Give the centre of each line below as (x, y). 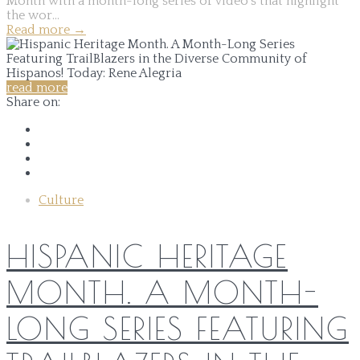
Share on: (33, 102)
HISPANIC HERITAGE (147, 256)
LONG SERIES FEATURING (178, 328)
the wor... (33, 15)
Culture (61, 200)
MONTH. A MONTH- (162, 292)
